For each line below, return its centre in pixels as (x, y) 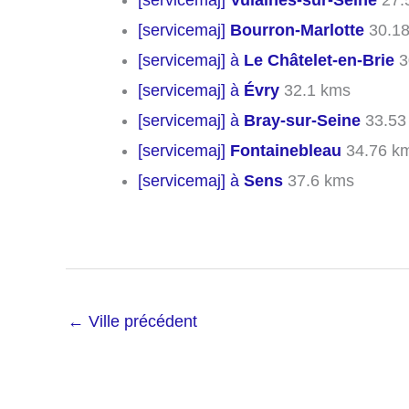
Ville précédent (141, 322)
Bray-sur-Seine (302, 121)
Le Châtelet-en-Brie (319, 61)
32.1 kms (315, 91)
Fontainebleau (286, 151)
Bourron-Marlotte (297, 31)
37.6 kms (319, 181)
